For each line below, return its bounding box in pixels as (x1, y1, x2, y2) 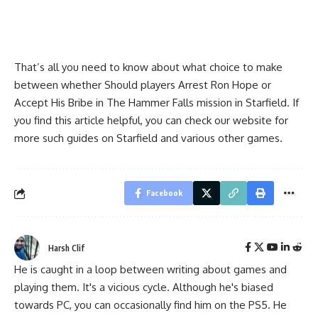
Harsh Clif (48, 243, 84, 254)
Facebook (146, 188, 182, 198)
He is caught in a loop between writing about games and (14, 263, 287, 277)
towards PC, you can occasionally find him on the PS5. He (14, 298, 287, 312)
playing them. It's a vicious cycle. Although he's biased (14, 280, 273, 295)
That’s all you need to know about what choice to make (14, 60, 283, 75)
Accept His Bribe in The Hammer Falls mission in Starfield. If (14, 96, 299, 110)
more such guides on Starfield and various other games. (14, 131, 283, 146)
